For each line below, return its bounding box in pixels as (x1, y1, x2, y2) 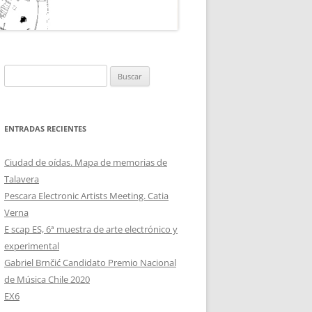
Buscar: (3, 66, 33, 79)
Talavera (4, 173, 39, 186)
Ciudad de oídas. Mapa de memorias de (4, 156, 167, 169)
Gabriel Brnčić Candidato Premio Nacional (4, 256, 176, 270)
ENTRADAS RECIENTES (4, 123, 86, 134)
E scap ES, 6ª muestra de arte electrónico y (4, 223, 178, 236)
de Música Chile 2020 (4, 273, 90, 286)
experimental (4, 240, 59, 253)
